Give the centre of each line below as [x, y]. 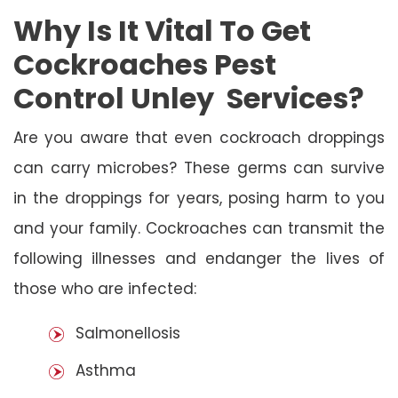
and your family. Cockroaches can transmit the [199, 228]
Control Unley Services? [189, 98]
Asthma [106, 370]
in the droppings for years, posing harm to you [199, 198]
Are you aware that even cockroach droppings [199, 137]
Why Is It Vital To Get [162, 30]
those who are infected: [105, 288]
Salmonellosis [128, 333]
